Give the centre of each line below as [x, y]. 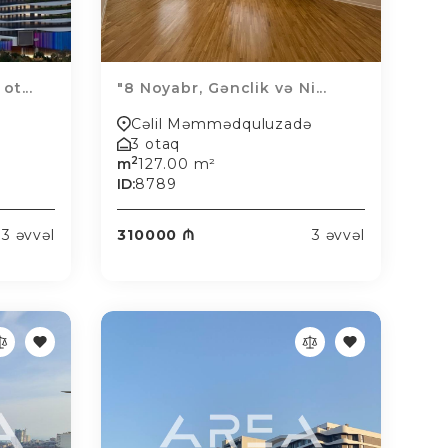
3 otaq [156, 144]
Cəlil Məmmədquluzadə [221, 124]
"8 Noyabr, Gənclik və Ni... [222, 88]
